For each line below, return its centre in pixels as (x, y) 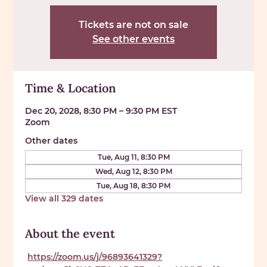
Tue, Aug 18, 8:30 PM (133, 185)
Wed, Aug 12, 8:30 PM (133, 171)
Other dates (52, 140)
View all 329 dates (64, 198)
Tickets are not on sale (133, 24)
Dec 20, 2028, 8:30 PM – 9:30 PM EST (101, 111)
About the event (70, 233)
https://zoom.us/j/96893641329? (95, 257)
